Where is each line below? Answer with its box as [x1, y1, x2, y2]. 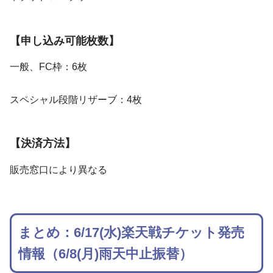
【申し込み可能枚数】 [10, 34, 119, 47]
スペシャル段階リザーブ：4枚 [10, 94, 142, 105]
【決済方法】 [10, 137, 76, 150]
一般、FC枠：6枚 [10, 61, 87, 72]
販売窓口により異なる [10, 164, 107, 175]
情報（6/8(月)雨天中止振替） [18, 246, 193, 261]
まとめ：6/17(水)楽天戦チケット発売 [18, 224, 245, 240]
